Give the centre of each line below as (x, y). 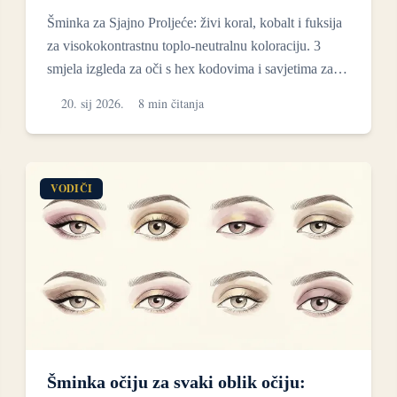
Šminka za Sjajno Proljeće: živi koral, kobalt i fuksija (195, 22)
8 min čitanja (171, 103)
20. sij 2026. (93, 103)
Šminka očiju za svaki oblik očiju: (177, 382)
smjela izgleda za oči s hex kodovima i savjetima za (191, 68)
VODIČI (72, 188)
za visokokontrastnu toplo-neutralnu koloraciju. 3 (184, 45)
